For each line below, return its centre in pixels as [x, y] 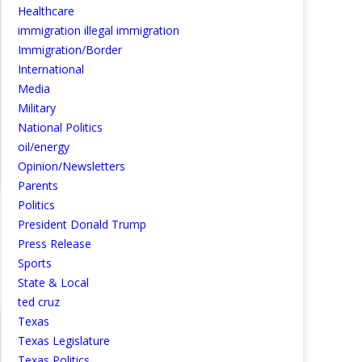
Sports [35, 263]
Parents [38, 185]
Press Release [55, 244]
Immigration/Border [70, 50]
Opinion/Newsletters [72, 166]
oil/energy [44, 147]
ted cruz [39, 302]
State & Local [53, 282]
